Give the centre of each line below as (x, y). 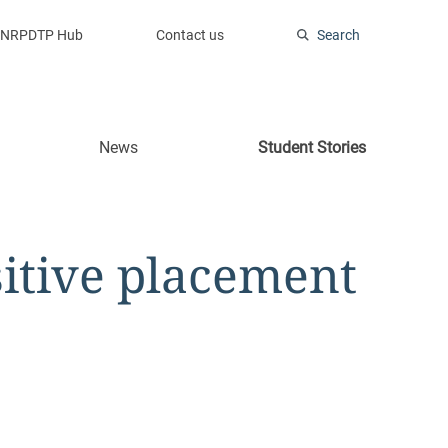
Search (338, 35)
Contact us (190, 35)
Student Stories (311, 147)
